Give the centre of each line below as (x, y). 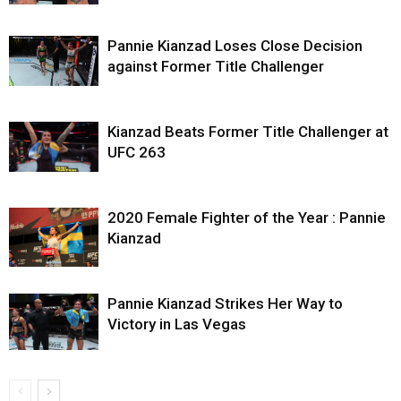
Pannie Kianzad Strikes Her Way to (225, 303)
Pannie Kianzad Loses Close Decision (235, 45)
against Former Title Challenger (216, 66)
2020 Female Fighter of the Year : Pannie (247, 217)
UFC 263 (137, 152)
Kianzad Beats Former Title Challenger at (248, 131)
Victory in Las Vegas (177, 324)
